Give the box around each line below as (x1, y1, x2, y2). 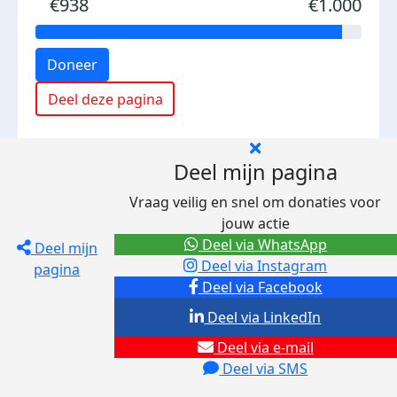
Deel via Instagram (198, 256, 328, 276)
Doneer (47, 55, 97, 74)
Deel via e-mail (213, 338, 314, 357)
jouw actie (221, 214, 290, 233)
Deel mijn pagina (173, 158, 338, 186)
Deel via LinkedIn (204, 307, 322, 327)
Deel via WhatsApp (198, 235, 327, 254)
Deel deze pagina (47, 89, 163, 109)
